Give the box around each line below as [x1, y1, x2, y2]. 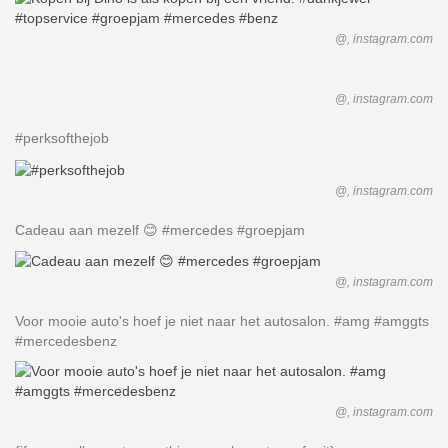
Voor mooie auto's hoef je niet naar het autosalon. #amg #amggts [15, 312, 429, 329]
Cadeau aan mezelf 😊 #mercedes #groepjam [15, 221, 305, 238]
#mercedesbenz [15, 332, 117, 349]
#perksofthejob [15, 130, 109, 147]
